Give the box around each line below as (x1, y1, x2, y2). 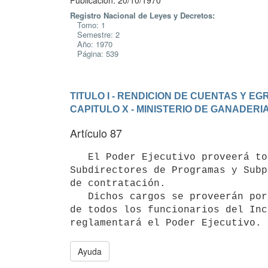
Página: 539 (70, 48, 118, 59)
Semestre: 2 (70, 29, 120, 40)
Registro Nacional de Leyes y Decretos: (70, 10, 215, 21)
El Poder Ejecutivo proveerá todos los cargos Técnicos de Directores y (70, 151, 88, 163)
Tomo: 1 (70, 19, 105, 31)
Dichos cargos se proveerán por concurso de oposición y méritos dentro (70, 191, 88, 202)
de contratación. (70, 178, 166, 189)
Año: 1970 (70, 38, 112, 50)
